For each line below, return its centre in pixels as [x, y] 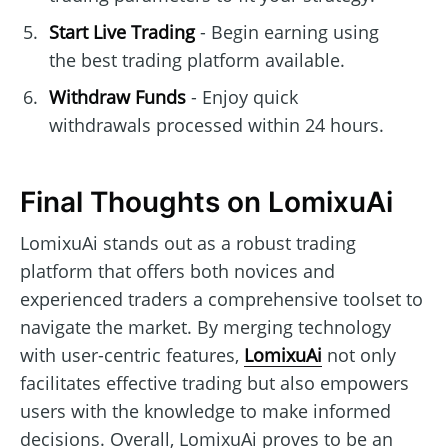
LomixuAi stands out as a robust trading [188, 242]
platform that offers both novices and [177, 270]
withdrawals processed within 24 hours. [216, 125]
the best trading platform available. [196, 60]
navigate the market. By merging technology [205, 326]
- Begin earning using [286, 32]
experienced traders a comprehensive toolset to [221, 298]
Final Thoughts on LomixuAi [206, 202]
